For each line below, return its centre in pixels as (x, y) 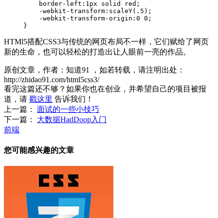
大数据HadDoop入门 (72, 119)
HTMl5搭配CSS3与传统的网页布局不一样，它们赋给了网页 (106, 41)
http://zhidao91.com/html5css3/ (52, 79)
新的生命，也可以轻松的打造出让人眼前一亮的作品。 (97, 52)
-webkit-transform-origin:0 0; (88, 18)
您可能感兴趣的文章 (39, 150)
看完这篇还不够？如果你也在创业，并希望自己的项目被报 (105, 89)
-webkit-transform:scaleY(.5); (88, 11)
